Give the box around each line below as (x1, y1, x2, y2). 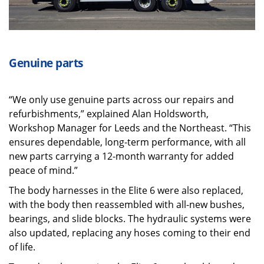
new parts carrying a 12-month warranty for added (9, 149, 234, 163)
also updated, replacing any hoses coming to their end (9, 226, 250, 239)
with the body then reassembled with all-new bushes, (9, 197, 245, 211)
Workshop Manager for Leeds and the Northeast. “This (9, 121, 251, 134)
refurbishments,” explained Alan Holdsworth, (9, 107, 209, 120)
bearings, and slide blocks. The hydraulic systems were (9, 212, 251, 225)
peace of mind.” (9, 163, 78, 177)
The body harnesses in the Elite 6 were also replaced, (9, 183, 243, 197)
